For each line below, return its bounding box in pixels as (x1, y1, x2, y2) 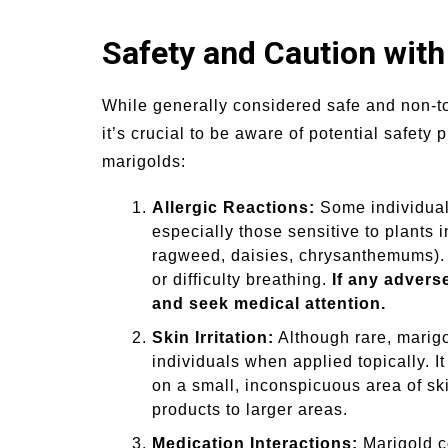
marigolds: (102, 153, 186, 171)
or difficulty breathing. (152, 271, 332, 289)
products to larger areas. (152, 401, 348, 419)
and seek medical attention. (152, 295, 386, 313)
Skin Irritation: (152, 329, 274, 347)
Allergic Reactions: (152, 199, 315, 217)
